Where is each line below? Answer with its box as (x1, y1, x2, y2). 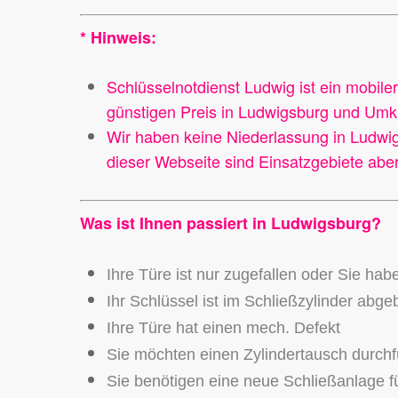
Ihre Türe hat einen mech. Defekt (107, 319, 340, 337)
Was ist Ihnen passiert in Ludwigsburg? (80, 211, 381, 235)
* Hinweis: (80, 26, 156, 49)
